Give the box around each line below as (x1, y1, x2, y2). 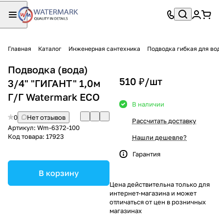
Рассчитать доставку (132, 116, 196, 125)
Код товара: (8, 132, 46, 140)
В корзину (39, 168, 79, 178)
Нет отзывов (27, 113, 66, 121)
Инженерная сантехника (68, 44, 140, 52)
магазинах (109, 206, 142, 215)
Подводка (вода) (8, 63, 88, 75)
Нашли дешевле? (132, 133, 187, 141)
